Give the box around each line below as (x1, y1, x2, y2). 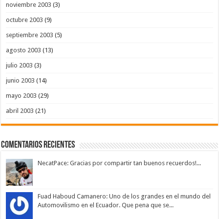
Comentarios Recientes (1, 140, 75, 151)
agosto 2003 (6, 46, 42, 54)
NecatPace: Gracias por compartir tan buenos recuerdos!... (38, 159, 201, 167)
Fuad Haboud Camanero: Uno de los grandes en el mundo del (38, 193, 211, 200)
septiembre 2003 (6, 31, 54, 39)
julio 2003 (6, 62, 33, 69)
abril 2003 (6, 107, 34, 115)
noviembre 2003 (6, 1, 52, 9)
